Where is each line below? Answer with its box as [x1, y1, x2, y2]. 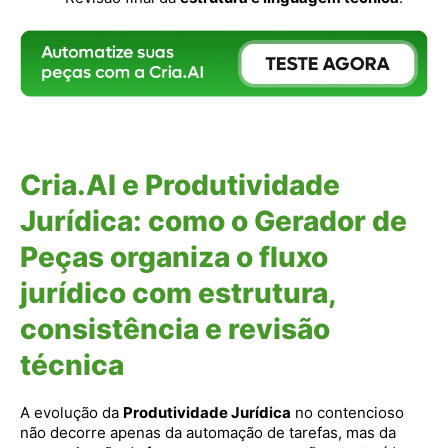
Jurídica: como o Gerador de [20, 203, 407, 238]
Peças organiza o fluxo [20, 239, 328, 274]
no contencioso [291, 402, 404, 422]
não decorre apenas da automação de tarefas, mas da [20, 422, 396, 442]
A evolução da [20, 402, 123, 422]
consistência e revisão [20, 311, 330, 346]
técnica [20, 347, 124, 382]
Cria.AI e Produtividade [20, 167, 340, 202]
